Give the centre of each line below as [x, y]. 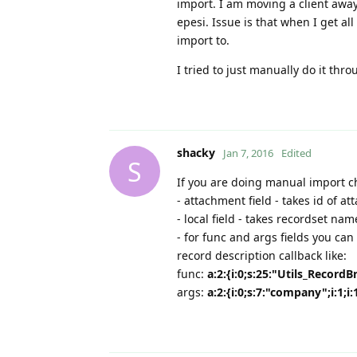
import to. [203, 41]
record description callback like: [262, 256]
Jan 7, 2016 [248, 153]
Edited [296, 153]
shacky [196, 153]
